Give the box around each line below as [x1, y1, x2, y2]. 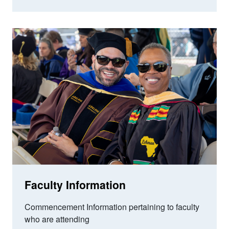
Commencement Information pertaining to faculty [25, 201, 199, 213]
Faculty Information [25, 177, 126, 193]
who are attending [25, 213, 89, 225]
